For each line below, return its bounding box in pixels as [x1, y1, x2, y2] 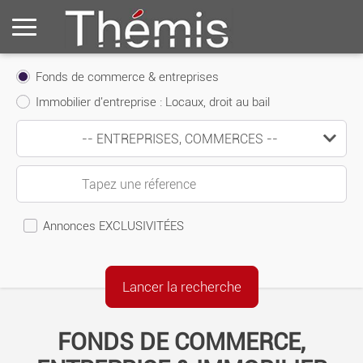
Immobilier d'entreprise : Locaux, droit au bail [36, 95, 270, 109]
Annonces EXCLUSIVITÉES [43, 219, 184, 233]
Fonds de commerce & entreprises [36, 70, 219, 84]
